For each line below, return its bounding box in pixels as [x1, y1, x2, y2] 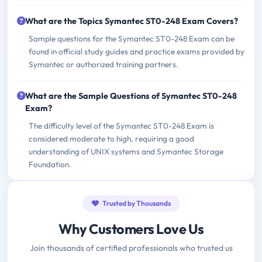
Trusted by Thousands [101, 199, 171, 208]
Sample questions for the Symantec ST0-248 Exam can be [29, 33, 235, 44]
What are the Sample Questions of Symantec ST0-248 [25, 91, 237, 102]
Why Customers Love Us [58, 220, 204, 238]
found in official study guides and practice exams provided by [29, 46, 244, 57]
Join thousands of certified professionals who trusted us [29, 243, 233, 254]
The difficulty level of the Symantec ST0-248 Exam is [29, 120, 214, 132]
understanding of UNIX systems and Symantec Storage [29, 146, 223, 157]
